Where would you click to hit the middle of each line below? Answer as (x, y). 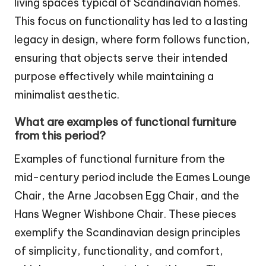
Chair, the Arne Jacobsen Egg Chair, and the (127, 196)
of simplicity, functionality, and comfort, (119, 251)
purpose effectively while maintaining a (114, 76)
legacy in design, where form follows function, (132, 39)
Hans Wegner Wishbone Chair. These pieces (125, 214)
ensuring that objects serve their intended (121, 58)
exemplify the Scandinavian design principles (127, 233)
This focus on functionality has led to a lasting (131, 21)
